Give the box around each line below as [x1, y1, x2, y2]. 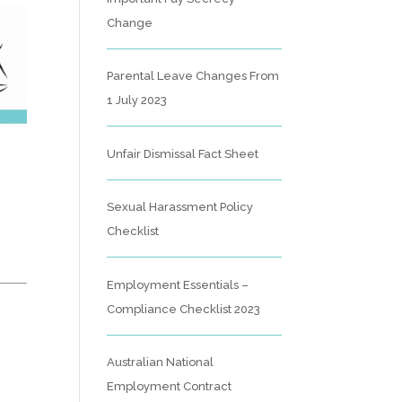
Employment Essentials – [107, 277, 249, 292]
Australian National [107, 355, 214, 369]
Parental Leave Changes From [107, 69, 280, 83]
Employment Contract [107, 380, 232, 393]
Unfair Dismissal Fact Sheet [107, 146, 259, 161]
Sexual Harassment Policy [107, 200, 254, 214]
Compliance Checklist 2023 [107, 301, 261, 316]
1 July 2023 [107, 93, 168, 107]
